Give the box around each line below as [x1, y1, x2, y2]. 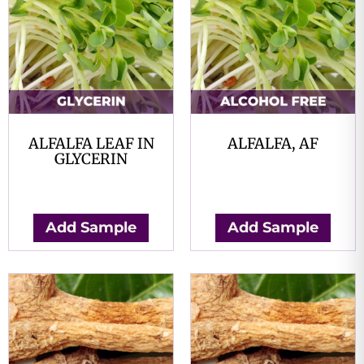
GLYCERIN [54, 149, 128, 169]
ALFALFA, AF [227, 134, 318, 154]
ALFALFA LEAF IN [28, 134, 154, 154]
